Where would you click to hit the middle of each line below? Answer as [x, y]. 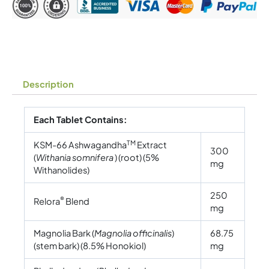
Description [48, 84]
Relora [47, 201]
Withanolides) [61, 170]
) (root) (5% [137, 158]
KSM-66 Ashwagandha [80, 145]
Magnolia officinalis [133, 233]
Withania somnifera [75, 158]
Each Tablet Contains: [80, 120]
